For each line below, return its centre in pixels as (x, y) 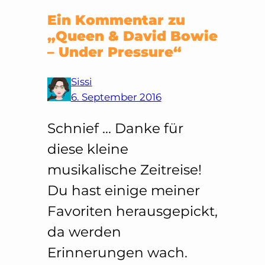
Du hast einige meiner (123, 190)
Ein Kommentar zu (116, 20)
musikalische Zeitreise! (124, 169)
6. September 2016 (116, 97)
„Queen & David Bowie (132, 36)
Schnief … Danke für (115, 128)
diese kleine (88, 149)
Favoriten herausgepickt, (132, 211)
